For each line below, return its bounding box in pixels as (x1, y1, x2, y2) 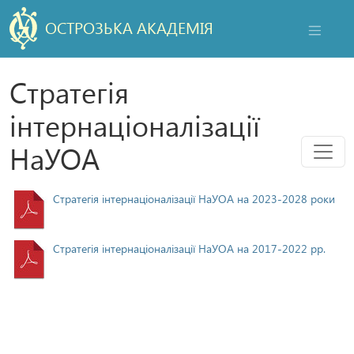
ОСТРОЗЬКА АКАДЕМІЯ (45, 16, 213, 38)
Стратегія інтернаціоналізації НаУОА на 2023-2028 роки (53, 190, 335, 206)
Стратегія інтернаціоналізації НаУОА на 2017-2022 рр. (53, 240, 326, 256)
